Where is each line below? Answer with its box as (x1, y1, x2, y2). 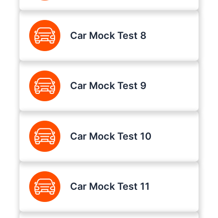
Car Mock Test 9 (70, 80, 146, 92)
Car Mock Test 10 (70, 130, 151, 142)
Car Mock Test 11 (70, 181, 150, 193)
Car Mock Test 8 (70, 29, 146, 41)
